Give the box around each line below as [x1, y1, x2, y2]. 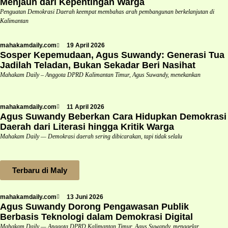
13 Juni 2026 [67, 193, 103, 201]
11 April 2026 [67, 103, 104, 110]
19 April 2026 [67, 42, 105, 49]
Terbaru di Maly [12, 165, 67, 175]
